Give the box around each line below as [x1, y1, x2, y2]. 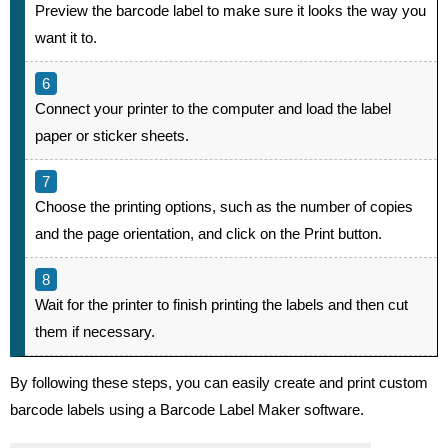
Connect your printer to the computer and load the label [35, 99, 391, 117]
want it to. [35, 28, 97, 46]
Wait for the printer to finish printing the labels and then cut [35, 295, 408, 313]
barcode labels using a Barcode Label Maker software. [10, 400, 364, 418]
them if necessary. [35, 322, 155, 340]
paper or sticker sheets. [35, 126, 189, 144]
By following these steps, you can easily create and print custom [10, 373, 428, 391]
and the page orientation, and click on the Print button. [35, 224, 382, 242]
